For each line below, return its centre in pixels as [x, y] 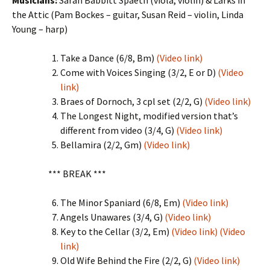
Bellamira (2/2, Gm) [102, 145]
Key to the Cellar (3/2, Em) [116, 231]
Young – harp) [40, 29]
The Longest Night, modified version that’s [149, 116]
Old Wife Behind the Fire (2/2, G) [127, 260]
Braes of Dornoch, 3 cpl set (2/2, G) [132, 101]
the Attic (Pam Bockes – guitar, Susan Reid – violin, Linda [128, 14]
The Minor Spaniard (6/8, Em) [121, 202]
